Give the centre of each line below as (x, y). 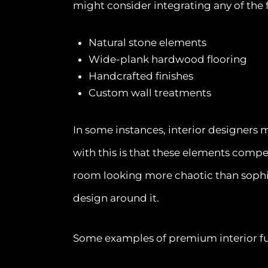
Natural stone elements (147, 42)
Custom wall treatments (150, 92)
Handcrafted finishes (141, 76)
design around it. (116, 198)
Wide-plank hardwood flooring (167, 59)
